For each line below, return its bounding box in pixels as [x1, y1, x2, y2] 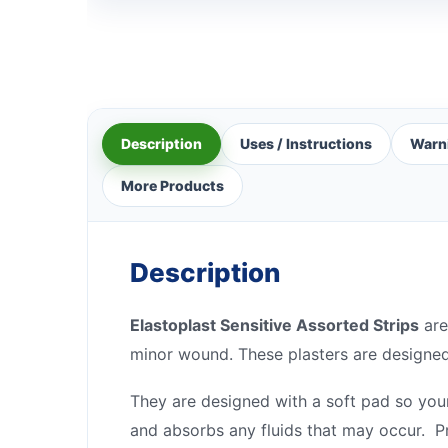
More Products [121, 176, 224, 194]
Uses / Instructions [240, 134, 372, 152]
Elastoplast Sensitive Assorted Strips [130, 314, 419, 335]
